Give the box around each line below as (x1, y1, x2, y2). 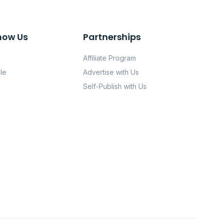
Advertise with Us (83, 68, 139, 76)
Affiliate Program (83, 54, 136, 62)
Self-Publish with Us (83, 82, 147, 90)
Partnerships (83, 31, 141, 43)
